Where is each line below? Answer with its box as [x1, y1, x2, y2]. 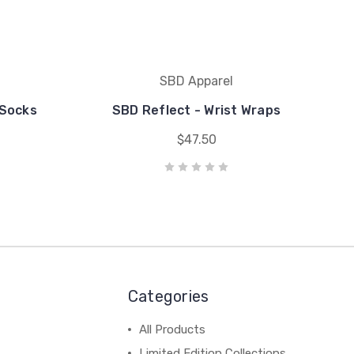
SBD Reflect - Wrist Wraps [111, 103, 281, 119]
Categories [127, 287, 209, 307]
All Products [138, 322, 205, 337]
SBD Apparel [160, 73, 233, 89]
